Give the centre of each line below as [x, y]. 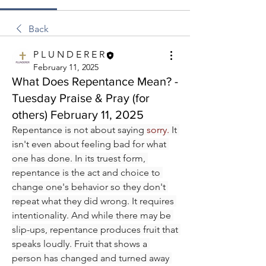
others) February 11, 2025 [78, 114]
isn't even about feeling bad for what [89, 144]
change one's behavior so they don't [89, 186]
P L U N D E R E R [69, 55]
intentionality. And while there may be [91, 215]
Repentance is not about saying [79, 129]
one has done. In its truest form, [79, 158]
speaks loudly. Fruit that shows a [80, 243]
